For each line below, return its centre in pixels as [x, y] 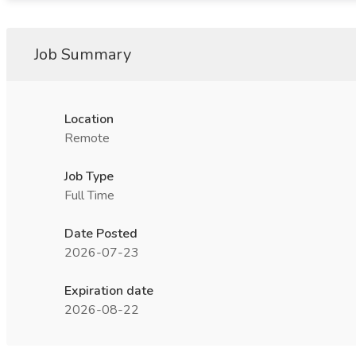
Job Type [89, 176]
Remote [87, 138]
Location [89, 119]
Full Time [89, 195]
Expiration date [109, 291]
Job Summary [83, 54]
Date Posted [101, 234]
